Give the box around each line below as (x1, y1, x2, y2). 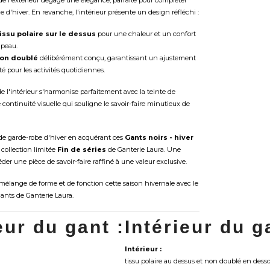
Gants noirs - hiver (124, 133, 193, 142)
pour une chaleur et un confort (95, 30, 196, 38)
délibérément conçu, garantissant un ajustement (37, 54, 196, 62)
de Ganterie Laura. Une (105, 145, 181, 154)
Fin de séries (57, 145, 106, 154)
